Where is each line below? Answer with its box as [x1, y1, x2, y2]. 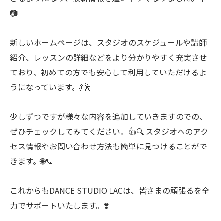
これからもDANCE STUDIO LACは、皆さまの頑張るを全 [10, 184, 210, 197]
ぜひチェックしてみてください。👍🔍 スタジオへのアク [10, 125, 208, 138]
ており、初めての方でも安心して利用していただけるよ [10, 66, 207, 78]
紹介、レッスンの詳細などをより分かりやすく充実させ [10, 51, 207, 64]
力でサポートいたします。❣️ [10, 199, 109, 212]
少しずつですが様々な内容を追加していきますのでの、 [10, 110, 207, 123]
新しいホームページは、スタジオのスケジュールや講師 [10, 37, 207, 49]
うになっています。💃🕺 [10, 81, 91, 93]
